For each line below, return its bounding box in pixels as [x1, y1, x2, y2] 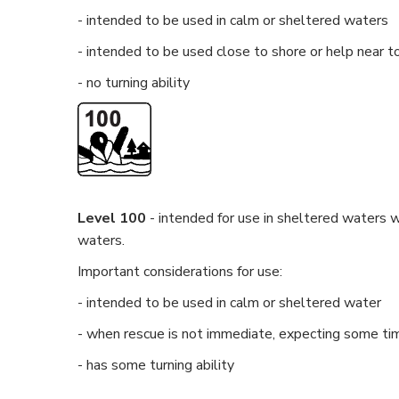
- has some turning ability [77, 355, 234, 375]
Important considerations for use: [77, 262, 286, 281]
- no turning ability [77, 73, 190, 93]
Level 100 [77, 208, 146, 228]
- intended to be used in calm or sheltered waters [77, 11, 388, 30]
